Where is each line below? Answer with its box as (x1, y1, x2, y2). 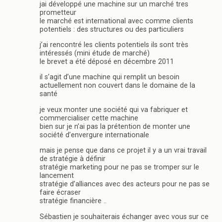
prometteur (40, 8, 76, 17)
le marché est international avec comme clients (40, 16, 193, 25)
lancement (40, 171, 74, 180)
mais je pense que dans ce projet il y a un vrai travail (40, 146, 207, 155)
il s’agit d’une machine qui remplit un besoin (40, 73, 179, 82)
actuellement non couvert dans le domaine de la (40, 81, 195, 90)
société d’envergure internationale (40, 130, 149, 139)
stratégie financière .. (40, 197, 107, 206)
